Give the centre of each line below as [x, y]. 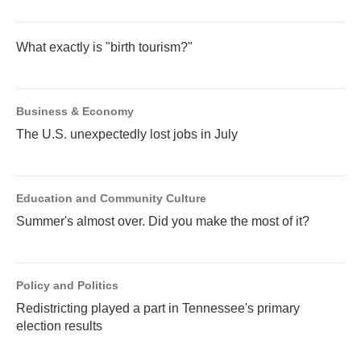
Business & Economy [75, 111]
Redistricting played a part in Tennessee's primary [158, 308]
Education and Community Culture [111, 198]
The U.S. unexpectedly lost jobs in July [127, 134]
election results [59, 326]
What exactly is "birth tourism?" [104, 47]
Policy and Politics [67, 285]
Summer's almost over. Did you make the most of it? [163, 221]
